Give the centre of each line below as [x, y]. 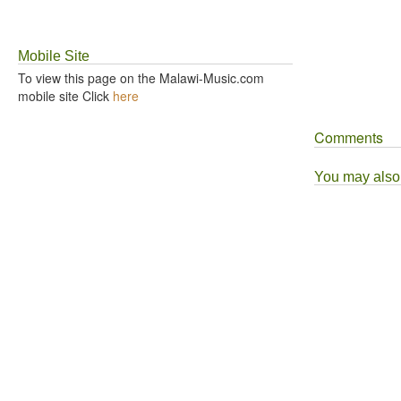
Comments [349, 137]
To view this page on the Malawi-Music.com [141, 77]
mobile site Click [65, 95]
